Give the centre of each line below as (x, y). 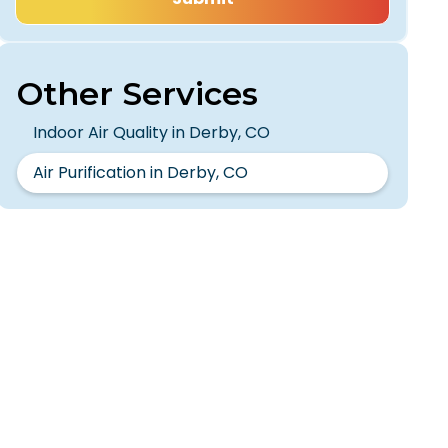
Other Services (138, 93)
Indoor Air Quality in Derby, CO (152, 132)
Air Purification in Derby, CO (141, 172)
